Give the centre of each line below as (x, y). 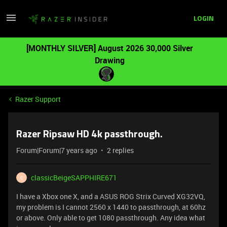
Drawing (109, 60)
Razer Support (38, 99)
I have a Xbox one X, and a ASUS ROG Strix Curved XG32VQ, (111, 196)
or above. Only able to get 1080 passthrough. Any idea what (111, 218)
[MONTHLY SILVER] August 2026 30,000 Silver (109, 48)
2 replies (120, 150)
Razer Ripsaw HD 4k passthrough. (89, 135)
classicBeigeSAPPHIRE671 (74, 178)
